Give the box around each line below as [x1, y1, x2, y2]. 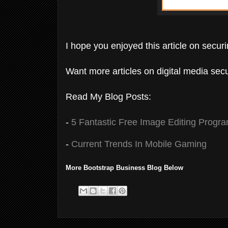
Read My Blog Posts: [66, 91, 151, 102]
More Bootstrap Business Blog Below [66, 163, 183, 172]
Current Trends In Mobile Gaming [71, 138, 207, 149]
